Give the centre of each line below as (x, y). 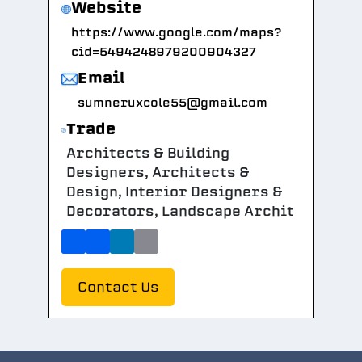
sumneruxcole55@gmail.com (173, 103)
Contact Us (118, 287)
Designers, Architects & (158, 173)
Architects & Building (147, 153)
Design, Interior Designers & (174, 192)
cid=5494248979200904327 (163, 52)
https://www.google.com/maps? (176, 32)
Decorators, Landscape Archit (180, 211)
